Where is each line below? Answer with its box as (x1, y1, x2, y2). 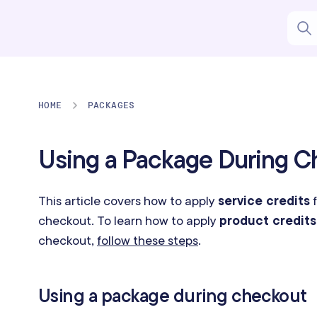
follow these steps (97, 232, 198, 248)
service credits (218, 192, 310, 209)
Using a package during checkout (38, 284, 307, 308)
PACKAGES (87, 99, 135, 111)
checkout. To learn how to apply (38, 212, 219, 229)
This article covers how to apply (38, 192, 218, 209)
